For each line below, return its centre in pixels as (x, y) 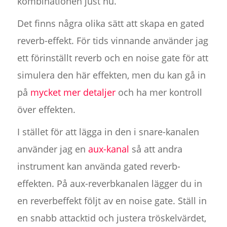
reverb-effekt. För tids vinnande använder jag (112, 41)
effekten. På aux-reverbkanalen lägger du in (109, 184)
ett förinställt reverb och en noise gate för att (112, 58)
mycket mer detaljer (73, 92)
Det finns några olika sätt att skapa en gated (110, 24)
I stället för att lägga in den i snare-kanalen (108, 132)
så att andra (156, 149)
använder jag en (52, 149)
